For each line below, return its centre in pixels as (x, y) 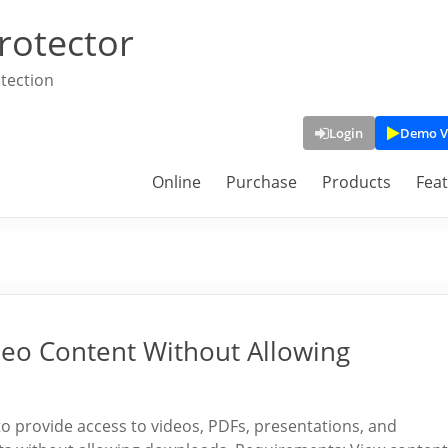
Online (176, 182)
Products (356, 182)
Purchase (261, 182)
